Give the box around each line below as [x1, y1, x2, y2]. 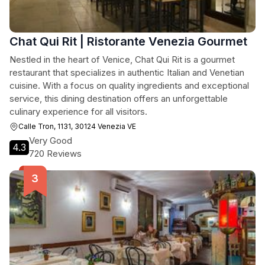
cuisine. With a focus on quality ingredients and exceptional [9, 80, 249, 91]
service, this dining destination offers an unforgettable [9, 93, 228, 104]
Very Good [29, 135, 72, 146]
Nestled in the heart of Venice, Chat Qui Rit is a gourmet [9, 54, 235, 65]
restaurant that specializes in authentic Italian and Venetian [9, 67, 244, 78]
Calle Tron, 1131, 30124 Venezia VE [18, 122, 136, 131]
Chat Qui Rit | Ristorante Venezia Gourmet [9, 34, 247, 49]
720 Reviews [29, 148, 82, 159]
